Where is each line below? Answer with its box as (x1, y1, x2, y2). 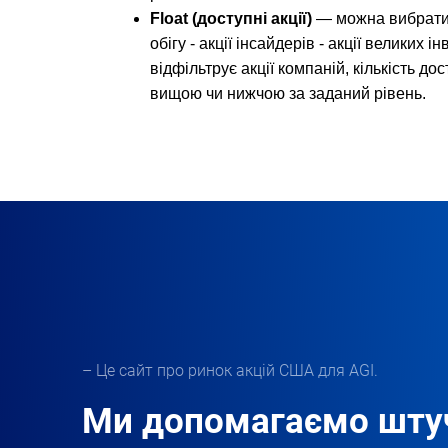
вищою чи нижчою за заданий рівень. (150, 85, 426, 103)
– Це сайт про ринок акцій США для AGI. (82, 361, 378, 381)
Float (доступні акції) (150, 10, 312, 28)
